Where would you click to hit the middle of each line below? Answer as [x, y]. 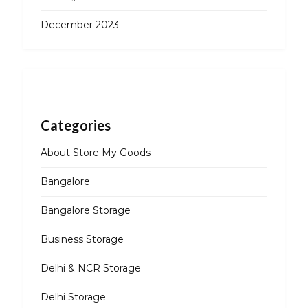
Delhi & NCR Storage [90, 268]
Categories [75, 125]
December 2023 [79, 25]
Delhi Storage [73, 297]
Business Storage [82, 240]
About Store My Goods [95, 153]
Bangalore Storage [85, 211]
